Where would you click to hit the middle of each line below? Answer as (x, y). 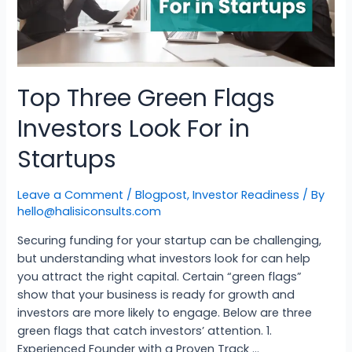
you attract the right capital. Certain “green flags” (160, 276)
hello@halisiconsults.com (90, 212)
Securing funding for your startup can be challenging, (170, 240)
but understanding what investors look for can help (164, 258)
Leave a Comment (71, 195)
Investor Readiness (246, 195)
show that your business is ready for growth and (156, 294)
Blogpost (161, 195)
